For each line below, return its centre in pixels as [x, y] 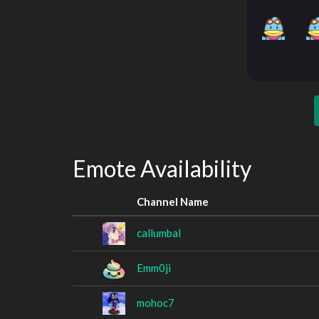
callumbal [159, 232]
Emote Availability [162, 168]
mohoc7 [156, 302]
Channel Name [173, 201]
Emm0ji [154, 267]
